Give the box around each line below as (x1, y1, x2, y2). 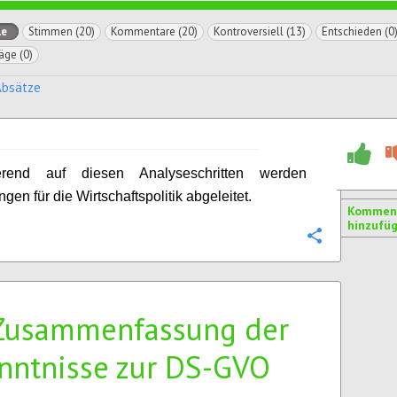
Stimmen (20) (28, 24, 95, 39)
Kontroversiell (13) (214, 24, 306, 39)
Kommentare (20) (111, 24, 198, 39)
